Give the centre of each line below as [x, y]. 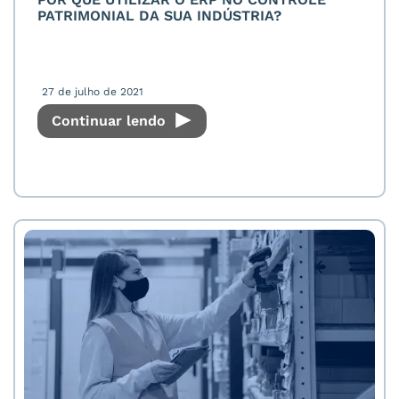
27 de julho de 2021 [93, 92]
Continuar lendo [111, 121]
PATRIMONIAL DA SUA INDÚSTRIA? [159, 16]
